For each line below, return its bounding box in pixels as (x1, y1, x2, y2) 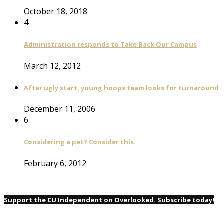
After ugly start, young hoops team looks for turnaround (24, 83, 219, 92)
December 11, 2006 (24, 103, 95, 115)
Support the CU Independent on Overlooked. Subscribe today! (4, 195, 214, 204)
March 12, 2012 (24, 60, 81, 71)
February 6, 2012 (24, 157, 86, 169)
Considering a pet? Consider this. (24, 137, 136, 147)
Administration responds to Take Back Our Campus (24, 40, 197, 49)
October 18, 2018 (24, 5, 87, 17)
